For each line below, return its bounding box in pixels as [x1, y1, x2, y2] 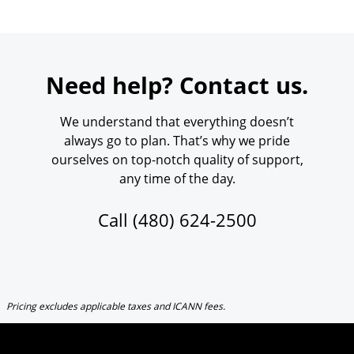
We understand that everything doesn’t [60, 113, 294, 130]
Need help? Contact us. [46, 70, 308, 100]
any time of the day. [119, 170, 235, 187]
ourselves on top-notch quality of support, [51, 151, 303, 168]
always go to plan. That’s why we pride [64, 132, 290, 149]
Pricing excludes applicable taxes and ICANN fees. [6, 299, 225, 314]
